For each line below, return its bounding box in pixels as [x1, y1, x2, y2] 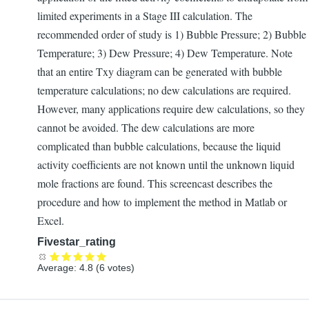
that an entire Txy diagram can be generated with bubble [37, 64, 282, 79]
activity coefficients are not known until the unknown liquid [37, 157, 295, 172]
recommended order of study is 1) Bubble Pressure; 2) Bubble [37, 27, 306, 42]
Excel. [37, 213, 64, 228]
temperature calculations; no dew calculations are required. [37, 83, 291, 98]
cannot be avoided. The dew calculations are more [37, 120, 255, 135]
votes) [105, 262, 134, 274]
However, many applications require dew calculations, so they [37, 101, 305, 117]
